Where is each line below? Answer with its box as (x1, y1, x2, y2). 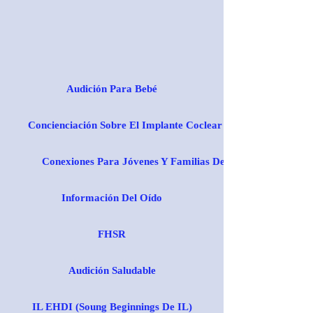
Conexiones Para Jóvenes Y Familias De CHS (42, 156, 249, 167)
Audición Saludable (68, 265, 156, 276)
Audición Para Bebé (66, 83, 157, 94)
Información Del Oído (61, 192, 162, 203)
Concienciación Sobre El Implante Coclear (28, 119, 222, 131)
